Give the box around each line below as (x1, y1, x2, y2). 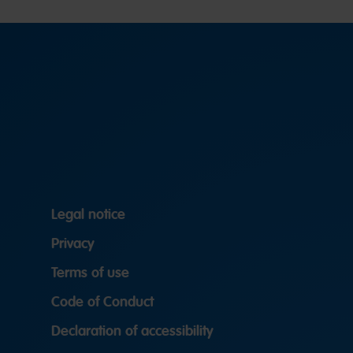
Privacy (51, 234, 95, 254)
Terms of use (51, 263, 130, 283)
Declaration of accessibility (51, 321, 214, 341)
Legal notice (51, 205, 126, 225)
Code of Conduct (51, 292, 154, 312)
